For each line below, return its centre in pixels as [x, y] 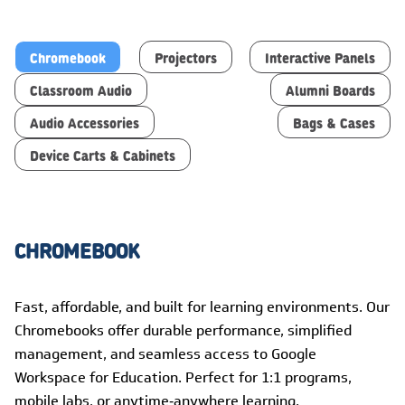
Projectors [185, 57]
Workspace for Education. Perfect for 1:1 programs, [183, 377]
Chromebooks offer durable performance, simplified [183, 330]
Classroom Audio [81, 89]
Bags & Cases [334, 122]
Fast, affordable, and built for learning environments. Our [202, 306]
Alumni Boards [330, 89]
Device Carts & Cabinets [103, 155]
